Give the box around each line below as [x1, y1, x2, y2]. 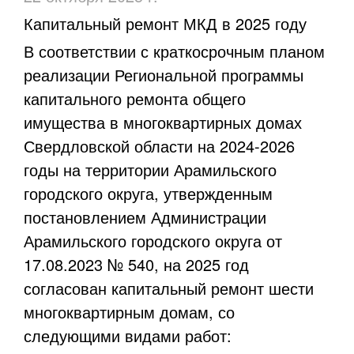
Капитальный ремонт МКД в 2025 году [24, 11, 307, 35]
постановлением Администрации [24, 205, 266, 228]
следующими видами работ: [24, 323, 232, 347]
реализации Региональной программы [24, 62, 303, 86]
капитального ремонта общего [24, 86, 246, 110]
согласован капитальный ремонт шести [24, 276, 314, 299]
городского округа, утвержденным [24, 181, 273, 205]
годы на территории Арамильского [24, 157, 277, 181]
